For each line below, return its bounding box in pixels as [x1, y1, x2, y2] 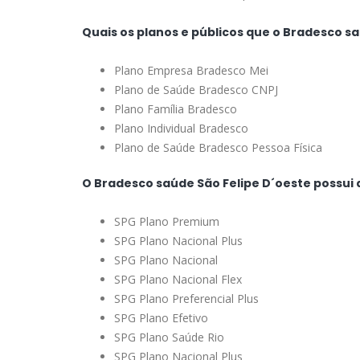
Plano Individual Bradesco [114, 121, 248, 137]
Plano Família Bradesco [114, 101, 237, 117]
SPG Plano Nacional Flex [114, 272, 242, 288]
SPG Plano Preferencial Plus [114, 291, 259, 307]
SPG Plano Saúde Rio [114, 329, 224, 346]
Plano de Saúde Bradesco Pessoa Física [114, 140, 322, 156]
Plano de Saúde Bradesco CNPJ [114, 82, 278, 98]
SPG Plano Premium [114, 214, 219, 230]
